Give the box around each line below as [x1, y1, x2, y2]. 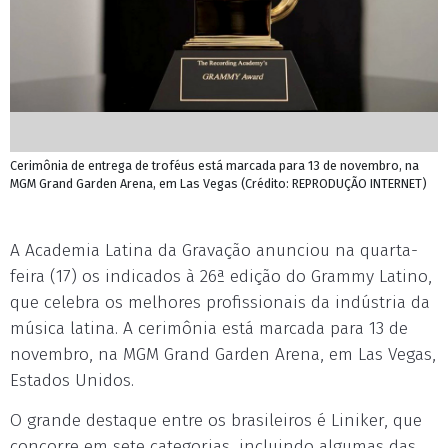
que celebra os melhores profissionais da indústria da [10, 292, 430, 313]
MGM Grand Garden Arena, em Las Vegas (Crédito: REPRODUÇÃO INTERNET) [10, 176, 427, 191]
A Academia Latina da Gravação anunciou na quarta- [10, 240, 418, 261]
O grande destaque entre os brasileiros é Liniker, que [10, 410, 422, 431]
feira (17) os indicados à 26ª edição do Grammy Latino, [10, 266, 432, 287]
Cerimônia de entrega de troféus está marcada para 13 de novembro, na [10, 158, 419, 173]
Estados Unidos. [10, 370, 134, 391]
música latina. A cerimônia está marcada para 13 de [10, 318, 408, 339]
